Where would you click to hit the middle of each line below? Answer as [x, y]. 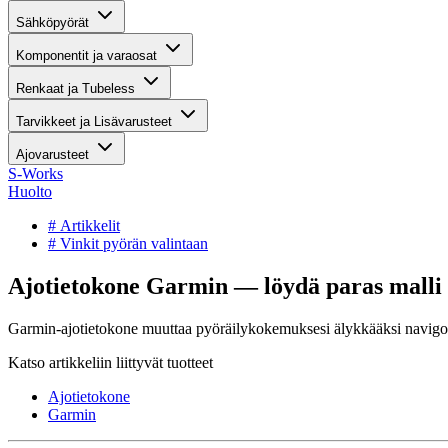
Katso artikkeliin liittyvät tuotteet [110, 362]
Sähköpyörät [52, 22]
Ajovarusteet [52, 154]
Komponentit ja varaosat [86, 55]
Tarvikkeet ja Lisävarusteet [94, 121]
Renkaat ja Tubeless [75, 88]
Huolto [30, 191]
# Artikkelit [84, 225]
